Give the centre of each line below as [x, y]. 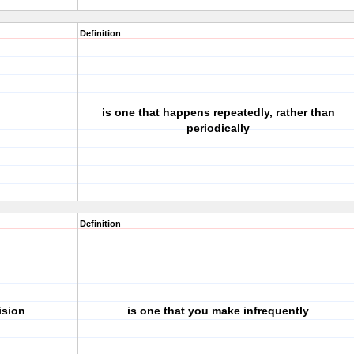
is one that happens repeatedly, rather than [218, 112]
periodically [218, 128]
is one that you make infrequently [218, 311]
